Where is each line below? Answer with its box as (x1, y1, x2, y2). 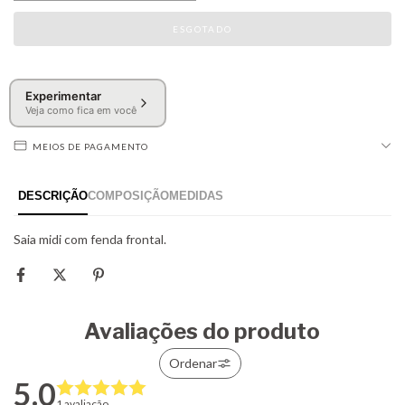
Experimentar (24, 89, 101, 104)
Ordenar (169, 354, 217, 371)
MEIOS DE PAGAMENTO (33, 140, 148, 152)
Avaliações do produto (84, 317, 320, 344)
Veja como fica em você (24, 104, 137, 118)
